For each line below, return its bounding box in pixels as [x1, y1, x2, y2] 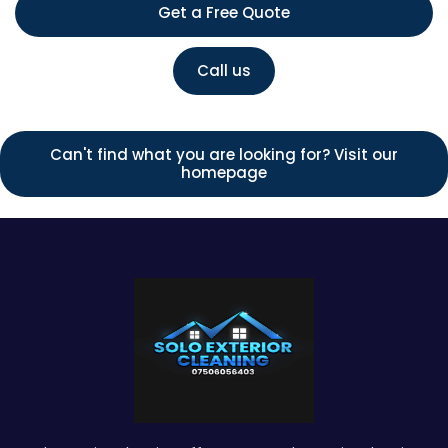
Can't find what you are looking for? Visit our [50, 144, 398, 165]
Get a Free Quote [158, 2, 290, 23]
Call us [197, 60, 251, 81]
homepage [181, 162, 267, 183]
